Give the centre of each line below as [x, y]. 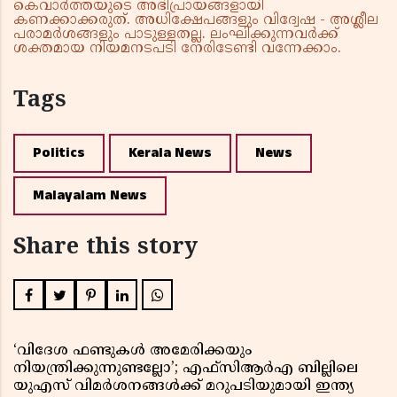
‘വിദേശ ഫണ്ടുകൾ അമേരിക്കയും [132, 351]
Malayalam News [90, 196]
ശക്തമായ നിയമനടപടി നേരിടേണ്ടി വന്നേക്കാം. [177, 49]
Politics [59, 153]
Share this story [105, 249]
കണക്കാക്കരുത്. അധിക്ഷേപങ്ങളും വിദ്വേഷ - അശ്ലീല [196, 21]
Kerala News [170, 153]
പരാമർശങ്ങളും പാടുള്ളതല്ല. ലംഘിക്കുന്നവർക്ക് [176, 35]
